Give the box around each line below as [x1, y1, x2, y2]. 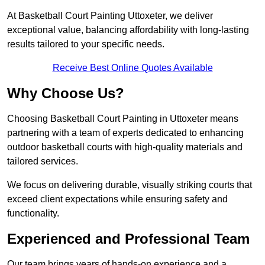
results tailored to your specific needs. [7, 39, 164, 50]
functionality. [7, 208, 59, 219]
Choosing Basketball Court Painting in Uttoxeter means [7, 114, 238, 124]
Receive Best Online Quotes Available [52, 63, 213, 73]
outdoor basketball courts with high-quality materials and [7, 142, 243, 153]
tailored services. [7, 156, 78, 167]
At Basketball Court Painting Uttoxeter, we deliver [7, 11, 213, 21]
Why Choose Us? [7, 85, 124, 102]
